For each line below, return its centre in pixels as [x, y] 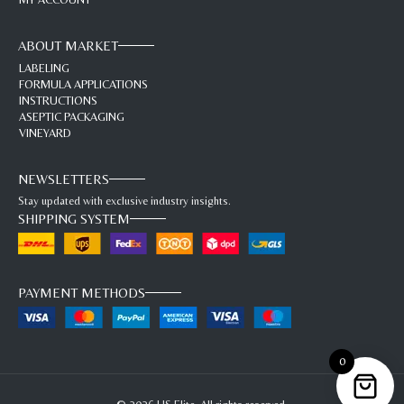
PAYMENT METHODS [82, 292]
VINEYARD [45, 133]
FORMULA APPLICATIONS [83, 85]
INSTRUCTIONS [58, 101]
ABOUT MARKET [68, 45]
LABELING [44, 69]
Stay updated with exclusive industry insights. [124, 200]
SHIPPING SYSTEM [74, 218]
